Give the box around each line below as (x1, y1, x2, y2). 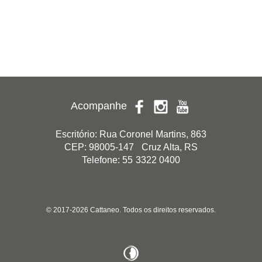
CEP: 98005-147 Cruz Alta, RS (64, 142, 198, 152)
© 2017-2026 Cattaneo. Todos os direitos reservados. (46, 206, 216, 214)
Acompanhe (70, 100, 130, 112)
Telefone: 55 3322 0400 (82, 155, 180, 165)
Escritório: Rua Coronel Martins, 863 (56, 129, 206, 139)
